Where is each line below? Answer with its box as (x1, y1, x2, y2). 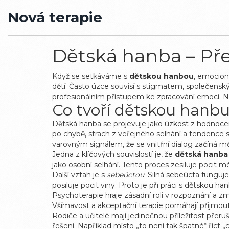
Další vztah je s (52, 170, 107, 179)
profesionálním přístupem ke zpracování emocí (52, 92, 219, 101)
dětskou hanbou (129, 72, 194, 81)
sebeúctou (107, 170, 144, 179)
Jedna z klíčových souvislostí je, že (52, 150, 175, 159)
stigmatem (142, 82, 182, 91)
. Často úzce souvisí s (65, 82, 142, 91)
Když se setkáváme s (52, 72, 129, 81)
